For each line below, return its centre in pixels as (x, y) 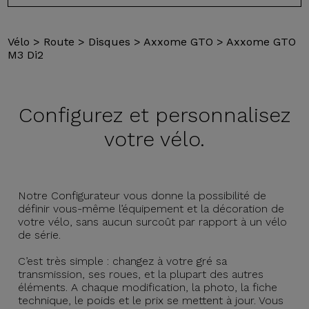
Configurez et (84, 114)
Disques (110, 41)
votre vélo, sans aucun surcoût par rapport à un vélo (153, 221)
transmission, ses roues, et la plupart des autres (141, 274)
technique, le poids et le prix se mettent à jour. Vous (151, 300)
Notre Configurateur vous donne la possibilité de (142, 195)
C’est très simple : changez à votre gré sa (123, 261)
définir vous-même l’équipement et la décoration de (151, 208)
